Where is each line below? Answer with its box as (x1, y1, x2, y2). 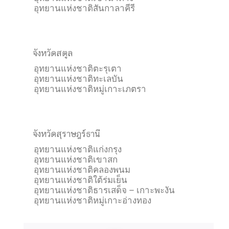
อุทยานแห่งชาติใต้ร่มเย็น (34, 175, 127, 185)
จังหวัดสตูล (33, 48, 73, 58)
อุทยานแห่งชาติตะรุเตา (34, 63, 122, 74)
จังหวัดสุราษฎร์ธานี (33, 129, 100, 139)
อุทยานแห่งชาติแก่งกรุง (34, 144, 122, 154)
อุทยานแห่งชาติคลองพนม (34, 165, 130, 175)
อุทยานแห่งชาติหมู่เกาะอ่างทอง (34, 195, 151, 205)
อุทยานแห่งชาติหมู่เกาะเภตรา (34, 84, 146, 94)
